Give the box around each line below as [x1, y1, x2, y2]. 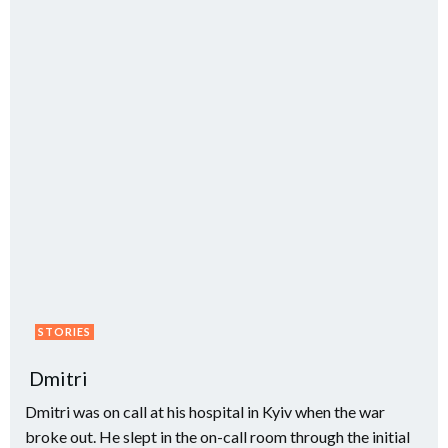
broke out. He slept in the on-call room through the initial [25, 427, 410, 446]
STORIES [38, 325, 91, 338]
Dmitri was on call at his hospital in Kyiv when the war [25, 402, 385, 421]
